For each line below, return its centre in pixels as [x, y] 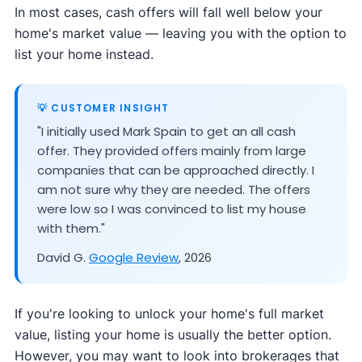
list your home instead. [84, 55]
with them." [71, 229]
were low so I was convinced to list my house [171, 209]
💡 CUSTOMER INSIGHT [103, 108]
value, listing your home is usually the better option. [173, 335]
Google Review [133, 258]
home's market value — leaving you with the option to [180, 34]
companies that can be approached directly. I [175, 170]
